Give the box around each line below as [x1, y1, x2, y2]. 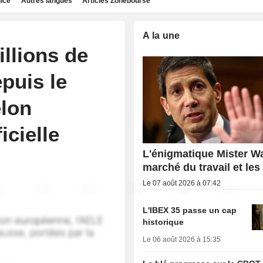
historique [143, 217, 184, 227]
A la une [143, 31, 180, 41]
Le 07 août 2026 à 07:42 [143, 179, 221, 188]
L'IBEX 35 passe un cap [143, 205, 237, 215]
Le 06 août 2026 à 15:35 [143, 235, 221, 244]
